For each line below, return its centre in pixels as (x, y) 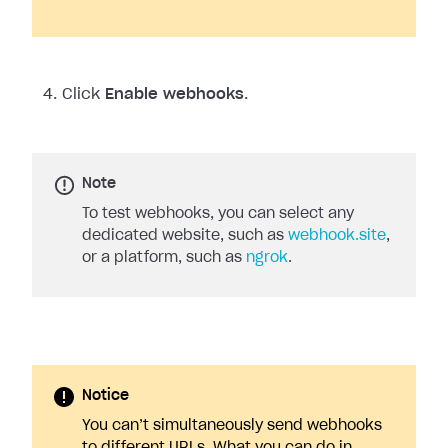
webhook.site (337, 236)
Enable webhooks (174, 95)
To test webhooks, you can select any (218, 214)
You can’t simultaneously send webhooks (232, 426)
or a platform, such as (164, 258)
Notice (105, 396)
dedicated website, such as (185, 236)
